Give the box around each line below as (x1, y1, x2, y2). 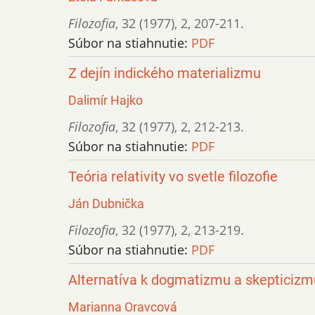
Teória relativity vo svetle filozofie (68, 169, 278, 186)
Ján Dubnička (68, 196, 144, 212)
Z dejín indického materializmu (68, 65, 261, 82)
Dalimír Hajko (68, 93, 143, 108)
